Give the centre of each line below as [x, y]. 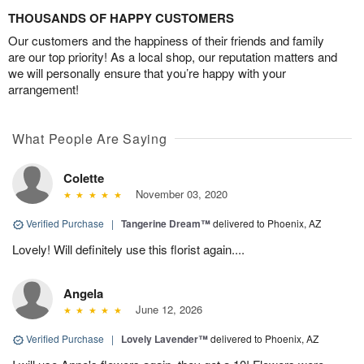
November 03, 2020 [178, 194]
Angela [83, 294]
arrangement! [43, 89]
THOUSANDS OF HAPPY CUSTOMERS [121, 18]
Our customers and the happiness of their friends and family [166, 41]
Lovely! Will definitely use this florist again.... [128, 249]
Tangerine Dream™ [166, 224]
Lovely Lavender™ [165, 339]
